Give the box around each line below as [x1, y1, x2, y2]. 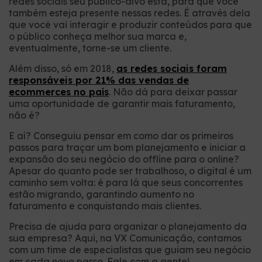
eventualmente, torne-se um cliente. [9, 42, 171, 54]
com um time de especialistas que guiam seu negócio [9, 244, 251, 256]
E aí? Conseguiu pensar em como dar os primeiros [9, 130, 233, 142]
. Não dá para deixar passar [109, 86, 237, 98]
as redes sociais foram [116, 63, 227, 75]
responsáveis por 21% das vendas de [9, 74, 189, 87]
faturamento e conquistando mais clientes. [9, 200, 201, 212]
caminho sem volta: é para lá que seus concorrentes [9, 177, 243, 189]
